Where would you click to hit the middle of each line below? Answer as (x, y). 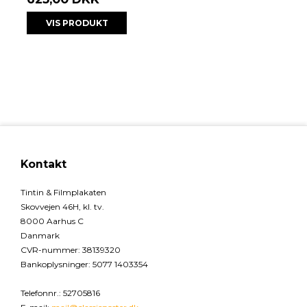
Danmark (40, 235)
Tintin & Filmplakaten (63, 192)
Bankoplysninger (54, 264)
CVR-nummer (49, 249)
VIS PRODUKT (77, 23)
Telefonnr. (40, 293)
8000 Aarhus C (52, 221)
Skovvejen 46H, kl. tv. (62, 206)
